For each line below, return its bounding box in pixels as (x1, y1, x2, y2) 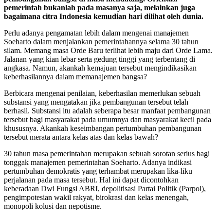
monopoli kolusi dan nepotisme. (4, 202, 102, 211)
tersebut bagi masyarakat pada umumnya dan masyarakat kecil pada (4, 115, 211, 124)
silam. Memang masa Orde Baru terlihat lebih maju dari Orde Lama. (4, 46, 213, 55)
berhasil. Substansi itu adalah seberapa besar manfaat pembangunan (4, 107, 211, 115)
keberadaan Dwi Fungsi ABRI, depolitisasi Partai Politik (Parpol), (4, 184, 206, 193)
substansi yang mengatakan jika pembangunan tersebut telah (4, 98, 188, 107)
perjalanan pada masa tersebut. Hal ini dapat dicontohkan (4, 176, 179, 184)
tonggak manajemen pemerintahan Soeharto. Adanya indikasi (4, 158, 192, 167)
